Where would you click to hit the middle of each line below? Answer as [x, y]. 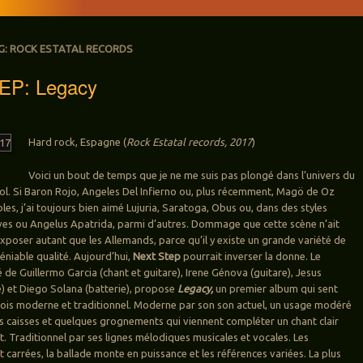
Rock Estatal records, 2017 [190, 142]
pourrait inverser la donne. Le [251, 256]
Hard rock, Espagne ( [78, 142]
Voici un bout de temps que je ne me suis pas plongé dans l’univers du [192, 175]
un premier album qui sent [276, 289]
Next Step [157, 256]
